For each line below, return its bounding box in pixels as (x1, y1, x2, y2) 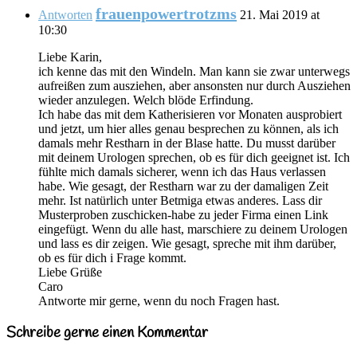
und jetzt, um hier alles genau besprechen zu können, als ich (38, 122, 339, 136)
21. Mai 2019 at (240, 8, 320, 22)
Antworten (38, 8, 92, 22)
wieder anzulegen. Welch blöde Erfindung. (38, 93, 253, 108)
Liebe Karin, (38, 50, 102, 65)
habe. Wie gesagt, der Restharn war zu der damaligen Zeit (38, 179, 328, 194)
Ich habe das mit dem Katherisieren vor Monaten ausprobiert (38, 108, 342, 122)
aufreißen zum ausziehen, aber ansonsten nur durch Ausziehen (38, 79, 351, 93)
